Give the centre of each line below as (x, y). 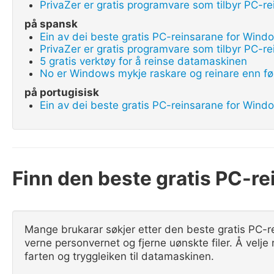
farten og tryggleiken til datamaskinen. (119, 256)
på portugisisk (62, 92)
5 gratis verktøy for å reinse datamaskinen (143, 61)
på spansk (51, 24)
